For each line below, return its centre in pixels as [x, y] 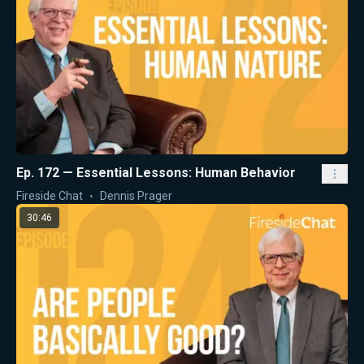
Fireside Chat [50, 196]
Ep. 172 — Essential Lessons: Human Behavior [156, 173]
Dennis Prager [136, 196]
